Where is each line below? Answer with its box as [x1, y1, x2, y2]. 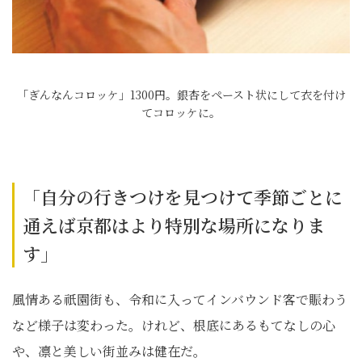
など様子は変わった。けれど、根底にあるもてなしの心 [12, 316, 335, 335]
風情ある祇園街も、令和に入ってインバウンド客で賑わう [12, 290, 347, 309]
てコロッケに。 [141, 104, 221, 120]
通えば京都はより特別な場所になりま [23, 213, 325, 238]
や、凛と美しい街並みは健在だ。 [12, 342, 206, 360]
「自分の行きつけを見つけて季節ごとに [23, 184, 343, 209]
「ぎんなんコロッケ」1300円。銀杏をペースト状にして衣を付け [16, 86, 346, 103]
